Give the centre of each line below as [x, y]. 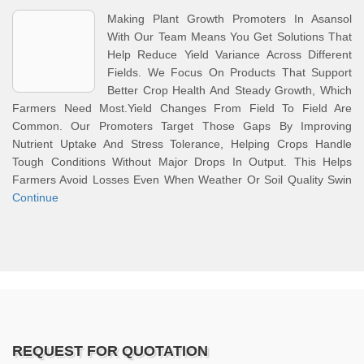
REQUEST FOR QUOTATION [110, 351]
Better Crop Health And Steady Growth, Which [230, 90]
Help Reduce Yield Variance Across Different [230, 54]
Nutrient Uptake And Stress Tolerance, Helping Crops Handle [182, 144]
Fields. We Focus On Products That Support [230, 72]
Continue [35, 197]
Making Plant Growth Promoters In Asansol [230, 19]
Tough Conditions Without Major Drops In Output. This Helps [182, 162]
